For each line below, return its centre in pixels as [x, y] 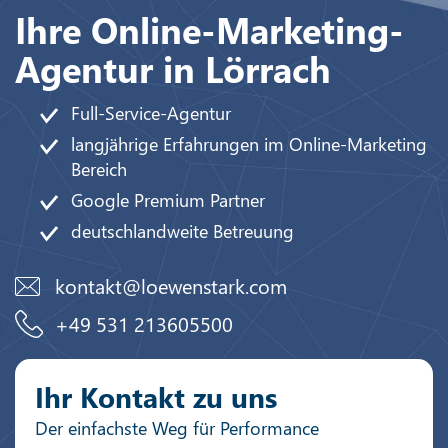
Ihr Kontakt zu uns [156, 397]
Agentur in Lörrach [173, 68]
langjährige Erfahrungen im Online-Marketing [249, 144]
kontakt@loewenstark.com [171, 286]
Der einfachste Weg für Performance [177, 428]
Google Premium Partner [168, 200]
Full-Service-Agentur [151, 113]
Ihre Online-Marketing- [209, 29]
